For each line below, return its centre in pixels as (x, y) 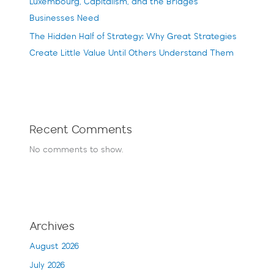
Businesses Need (65, 18)
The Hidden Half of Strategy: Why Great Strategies (133, 37)
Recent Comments (81, 131)
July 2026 (47, 265)
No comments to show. (76, 150)
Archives (52, 227)
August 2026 (54, 247)
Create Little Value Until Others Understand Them (132, 54)
